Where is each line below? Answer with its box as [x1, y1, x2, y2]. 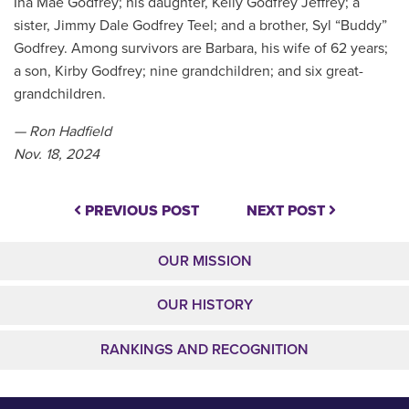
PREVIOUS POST [80, 201, 199, 220]
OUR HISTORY [156, 296, 253, 315]
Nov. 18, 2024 [14, 144, 100, 163]
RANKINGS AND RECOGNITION [100, 340, 309, 359]
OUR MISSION [157, 251, 252, 270]
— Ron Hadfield [14, 121, 111, 141]
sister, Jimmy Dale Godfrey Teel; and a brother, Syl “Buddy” [14, 16, 387, 35]
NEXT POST [246, 201, 329, 220]
